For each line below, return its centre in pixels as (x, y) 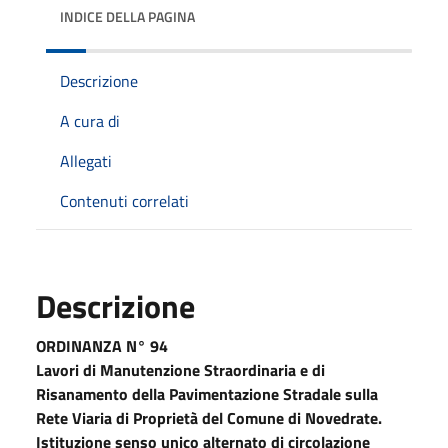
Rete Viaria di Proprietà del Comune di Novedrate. (209, 417)
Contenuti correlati (124, 200)
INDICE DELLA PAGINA (127, 16)
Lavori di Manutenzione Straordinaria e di (180, 369)
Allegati (86, 160)
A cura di (90, 120)
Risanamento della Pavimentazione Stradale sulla (207, 393)
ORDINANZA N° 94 (102, 345)
